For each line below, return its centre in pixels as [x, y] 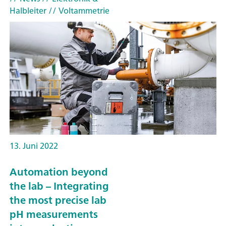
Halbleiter [28, 10]
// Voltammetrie [78, 10]
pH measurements [54, 214]
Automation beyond [59, 172]
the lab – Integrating [59, 186]
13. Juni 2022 [34, 146]
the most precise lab [58, 200]
